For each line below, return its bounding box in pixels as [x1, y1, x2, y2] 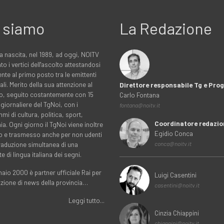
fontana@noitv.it [119, 101, 160, 109]
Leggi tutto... [68, 196, 104, 205]
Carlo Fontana [119, 90, 159, 99]
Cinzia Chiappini [154, 208, 199, 217]
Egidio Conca [154, 129, 193, 138]
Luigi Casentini [154, 170, 196, 179]
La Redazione [119, 18, 212, 38]
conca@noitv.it [154, 140, 191, 147]
